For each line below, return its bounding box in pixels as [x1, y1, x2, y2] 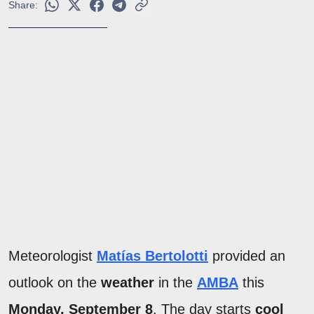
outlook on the [8, 274, 101, 290]
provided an [208, 247, 285, 264]
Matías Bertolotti [97, 247, 208, 264]
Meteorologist [8, 247, 97, 264]
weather [101, 274, 154, 290]
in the [154, 274, 197, 290]
